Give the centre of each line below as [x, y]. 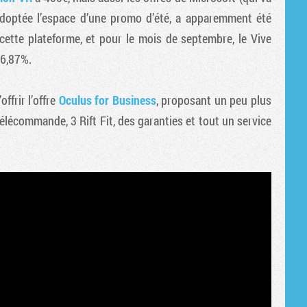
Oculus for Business [107, 100]
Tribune [191, 9]
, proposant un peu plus [214, 100]
